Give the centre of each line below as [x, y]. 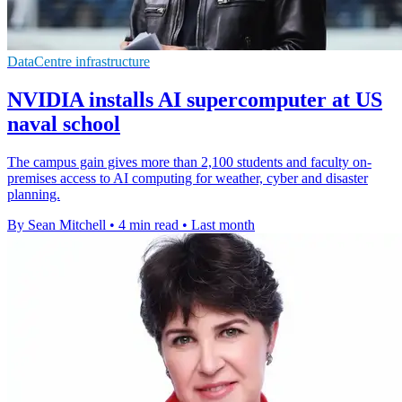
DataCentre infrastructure [79, 61]
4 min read [149, 224]
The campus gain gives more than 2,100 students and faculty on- [189, 162]
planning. [34, 194]
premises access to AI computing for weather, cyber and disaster [188, 178]
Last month [223, 224]
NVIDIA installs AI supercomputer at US [195, 99]
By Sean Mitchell [57, 224]
